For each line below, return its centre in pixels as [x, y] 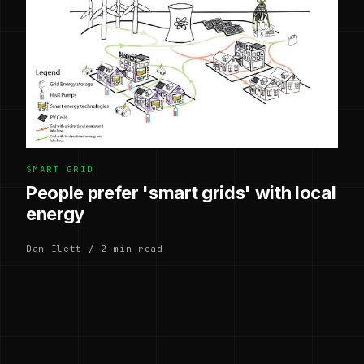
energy [56, 213]
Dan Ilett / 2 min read [95, 248]
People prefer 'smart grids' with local [181, 192]
